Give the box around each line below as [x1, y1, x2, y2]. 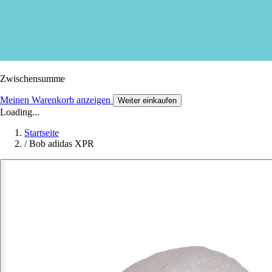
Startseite [24, 127, 59, 138]
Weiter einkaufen [118, 95, 177, 105]
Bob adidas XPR [29, 138, 94, 149]
